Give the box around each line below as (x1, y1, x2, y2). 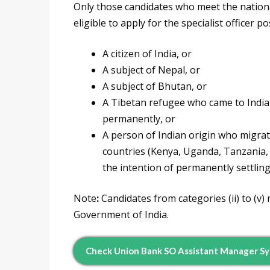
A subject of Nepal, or (102, 63, 200, 77)
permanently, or (102, 112, 175, 126)
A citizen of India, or (102, 47, 192, 61)
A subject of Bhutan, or (102, 80, 207, 93)
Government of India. (74, 208, 169, 222)
